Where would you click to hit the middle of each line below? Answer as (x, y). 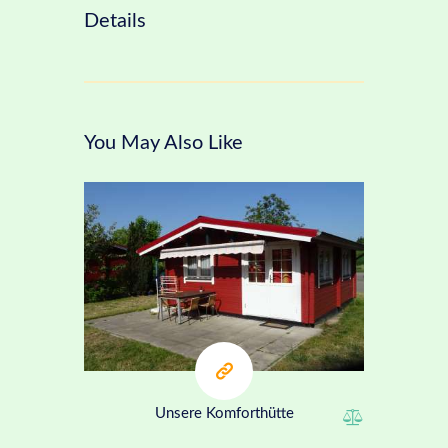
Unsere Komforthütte (224, 413)
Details (115, 21)
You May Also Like (163, 142)
